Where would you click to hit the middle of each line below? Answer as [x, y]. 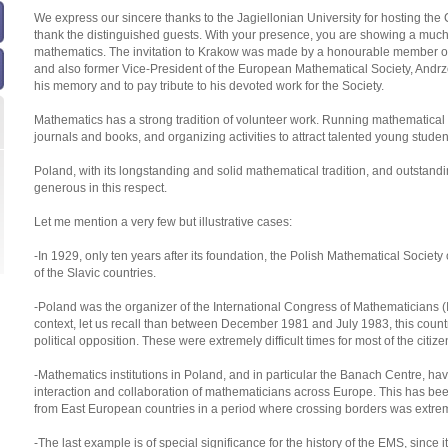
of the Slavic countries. [95, 273]
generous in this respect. [100, 188]
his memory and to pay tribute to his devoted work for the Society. [209, 86]
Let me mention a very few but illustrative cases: [163, 222]
